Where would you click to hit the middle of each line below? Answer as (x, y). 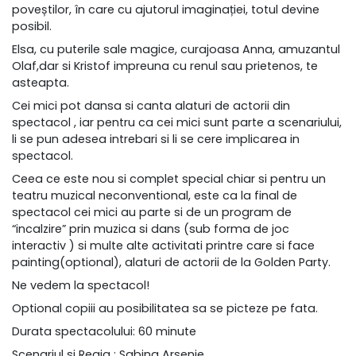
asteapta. (41, 83)
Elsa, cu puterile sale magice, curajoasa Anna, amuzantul (176, 49)
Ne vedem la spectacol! (81, 285)
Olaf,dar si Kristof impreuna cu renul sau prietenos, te (165, 66)
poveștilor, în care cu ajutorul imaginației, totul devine (166, 10)
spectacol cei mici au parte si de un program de (152, 212)
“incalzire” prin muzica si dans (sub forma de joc (151, 229)
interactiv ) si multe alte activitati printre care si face (163, 246)
